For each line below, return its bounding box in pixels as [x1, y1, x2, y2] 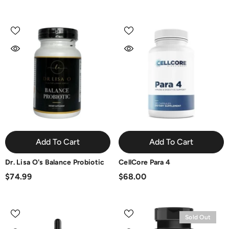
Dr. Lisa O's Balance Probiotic [5, 158, 105, 167]
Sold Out [185, 214, 211, 221]
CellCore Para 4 [119, 158, 171, 167]
